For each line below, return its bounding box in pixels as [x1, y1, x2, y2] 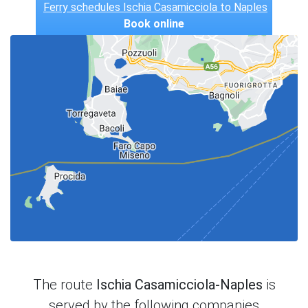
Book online [124, 16, 184, 30]
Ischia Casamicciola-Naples [96, 276, 263, 293]
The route [32, 276, 96, 293]
